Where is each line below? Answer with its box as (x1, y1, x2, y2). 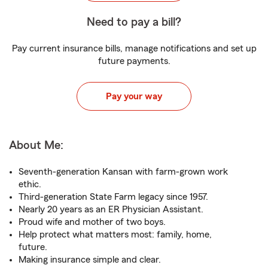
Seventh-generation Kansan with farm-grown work (19, 167, 228, 176)
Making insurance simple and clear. (19, 255, 161, 264)
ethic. (19, 179, 41, 189)
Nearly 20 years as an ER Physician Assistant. (19, 205, 203, 214)
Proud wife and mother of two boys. (19, 217, 166, 227)
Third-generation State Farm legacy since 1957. (19, 192, 208, 202)
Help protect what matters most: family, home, (19, 230, 212, 239)
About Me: (9, 139, 63, 151)
